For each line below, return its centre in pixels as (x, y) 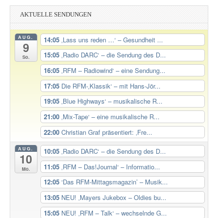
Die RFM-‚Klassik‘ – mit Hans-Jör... (111, 86)
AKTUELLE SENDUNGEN (56, 15)
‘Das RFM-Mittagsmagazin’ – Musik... (114, 182)
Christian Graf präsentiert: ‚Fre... (107, 132)
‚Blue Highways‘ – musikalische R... (112, 101)
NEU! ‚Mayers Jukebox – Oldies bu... (114, 197)
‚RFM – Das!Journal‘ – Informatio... (110, 166)
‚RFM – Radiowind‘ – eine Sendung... (113, 70)
